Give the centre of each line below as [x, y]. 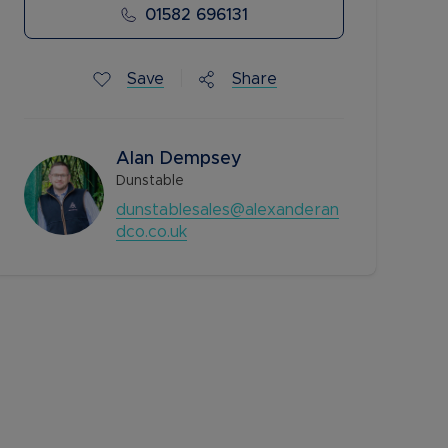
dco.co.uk [151, 232]
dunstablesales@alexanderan [227, 210]
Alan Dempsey [179, 159]
